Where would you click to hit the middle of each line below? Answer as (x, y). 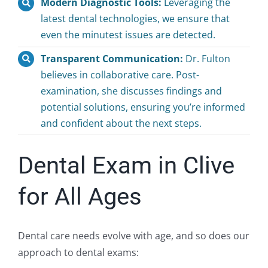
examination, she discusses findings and (132, 91)
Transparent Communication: (113, 58)
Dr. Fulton (208, 58)
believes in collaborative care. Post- (120, 74)
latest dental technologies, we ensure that (135, 19)
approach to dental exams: (78, 253)
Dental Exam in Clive (126, 166)
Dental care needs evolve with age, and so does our (133, 236)
